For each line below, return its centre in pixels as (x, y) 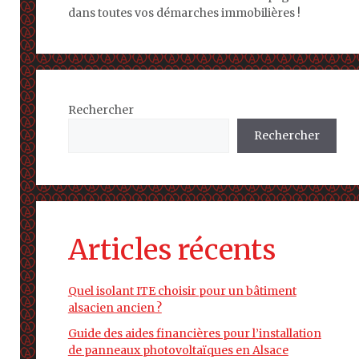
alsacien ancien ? (115, 308)
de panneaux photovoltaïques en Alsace (178, 350)
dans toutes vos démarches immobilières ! (184, 13)
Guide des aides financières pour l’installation (194, 333)
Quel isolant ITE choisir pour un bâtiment (182, 291)
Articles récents (171, 250)
